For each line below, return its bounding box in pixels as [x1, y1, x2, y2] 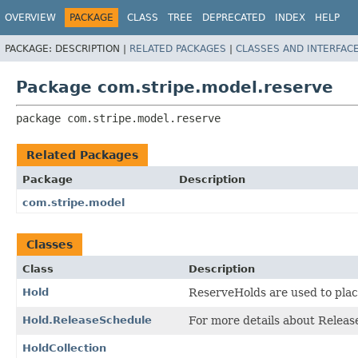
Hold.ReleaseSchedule [22, 313, 152, 326]
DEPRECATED [202, 12, 265, 23]
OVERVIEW [5, 12, 56, 23]
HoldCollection [22, 341, 106, 354]
